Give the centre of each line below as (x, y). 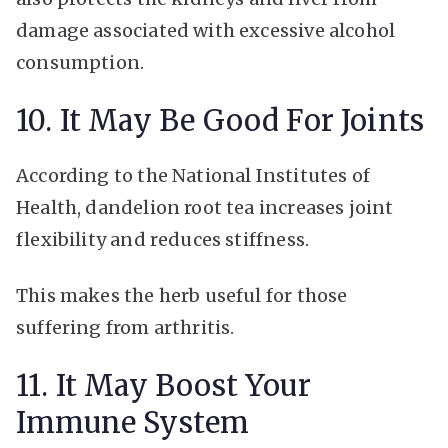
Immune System (133, 422)
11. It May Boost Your (163, 385)
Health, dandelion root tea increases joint (205, 207)
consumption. (80, 62)
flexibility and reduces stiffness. (163, 239)
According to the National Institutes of (193, 175)
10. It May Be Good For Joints (220, 120)
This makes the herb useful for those (182, 295)
